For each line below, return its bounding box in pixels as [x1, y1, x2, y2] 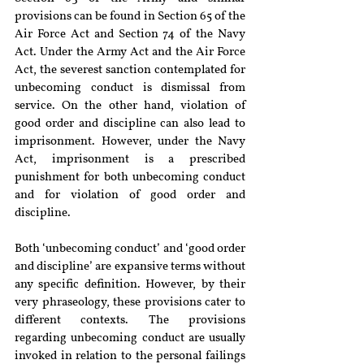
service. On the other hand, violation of [15, 100, 245, 112]
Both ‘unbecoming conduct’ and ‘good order [15, 243, 245, 255]
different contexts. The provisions [15, 314, 245, 327]
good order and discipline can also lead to [15, 118, 245, 130]
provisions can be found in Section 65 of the [15, 11, 245, 23]
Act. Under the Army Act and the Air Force [15, 46, 245, 58]
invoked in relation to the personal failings [15, 350, 245, 362]
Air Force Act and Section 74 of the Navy [15, 28, 245, 41]
